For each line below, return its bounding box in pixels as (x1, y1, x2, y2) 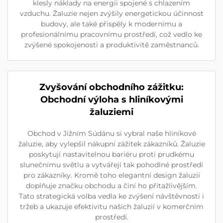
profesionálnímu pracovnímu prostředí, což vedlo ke (21, 29, 202, 39)
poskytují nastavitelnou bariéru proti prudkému (29, 149, 194, 159)
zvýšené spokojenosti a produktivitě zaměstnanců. (24, 40, 199, 49)
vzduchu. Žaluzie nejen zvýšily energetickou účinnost (19, 8, 204, 18)
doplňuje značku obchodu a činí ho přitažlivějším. (26, 181, 197, 190)
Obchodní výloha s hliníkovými (40, 94, 183, 105)
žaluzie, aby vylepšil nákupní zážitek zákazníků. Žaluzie (18, 139, 205, 148)
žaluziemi (90, 106, 133, 117)
